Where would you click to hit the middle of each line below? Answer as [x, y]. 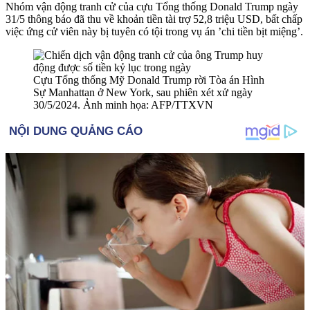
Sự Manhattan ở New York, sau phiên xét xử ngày [143, 92]
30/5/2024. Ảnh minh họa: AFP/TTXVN [123, 104]
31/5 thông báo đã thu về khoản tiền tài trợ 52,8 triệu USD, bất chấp [154, 19]
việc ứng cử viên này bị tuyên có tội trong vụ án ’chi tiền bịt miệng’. [154, 31]
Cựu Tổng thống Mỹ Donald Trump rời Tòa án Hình [149, 80]
